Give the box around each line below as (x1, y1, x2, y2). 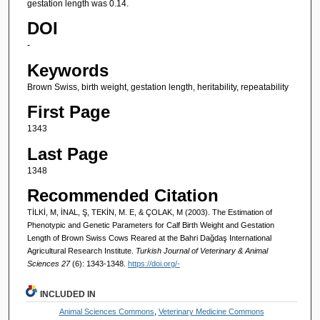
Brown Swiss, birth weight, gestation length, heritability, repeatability (26, 81, 289, 92)
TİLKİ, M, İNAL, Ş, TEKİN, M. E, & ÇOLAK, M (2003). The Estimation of (26, 207, 272, 216)
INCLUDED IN (40, 289, 96, 299)
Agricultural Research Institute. (26, 246, 136, 255)
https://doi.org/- (127, 259, 180, 268)
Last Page (26, 144, 108, 164)
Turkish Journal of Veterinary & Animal (135, 246, 268, 255)
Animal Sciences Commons (59, 306, 154, 316)
